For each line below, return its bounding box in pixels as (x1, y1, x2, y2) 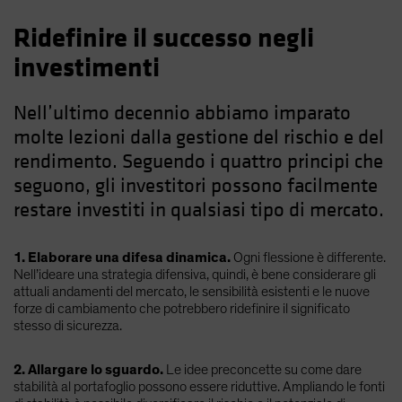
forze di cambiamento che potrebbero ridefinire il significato (13, 301, 350, 316)
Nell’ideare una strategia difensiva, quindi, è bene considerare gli (13, 267, 376, 282)
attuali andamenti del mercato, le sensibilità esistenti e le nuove (13, 284, 370, 299)
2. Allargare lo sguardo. (13, 362, 163, 377)
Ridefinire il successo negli (13, 22, 314, 55)
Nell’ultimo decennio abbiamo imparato (13, 100, 351, 126)
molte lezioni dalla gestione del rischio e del (13, 124, 384, 150)
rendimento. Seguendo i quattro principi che (13, 148, 383, 174)
